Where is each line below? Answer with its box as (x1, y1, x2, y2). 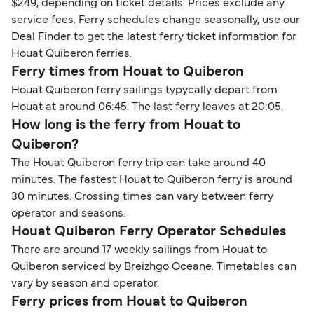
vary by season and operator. (11, 279, 159, 289)
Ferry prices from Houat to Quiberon (11, 296, 247, 309)
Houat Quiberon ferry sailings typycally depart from (11, 86, 278, 96)
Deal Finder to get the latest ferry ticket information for (11, 32, 296, 43)
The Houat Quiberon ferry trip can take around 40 (11, 158, 266, 169)
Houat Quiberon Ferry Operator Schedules (11, 226, 286, 239)
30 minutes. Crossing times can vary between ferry (11, 192, 273, 203)
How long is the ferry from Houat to (11, 119, 240, 132)
